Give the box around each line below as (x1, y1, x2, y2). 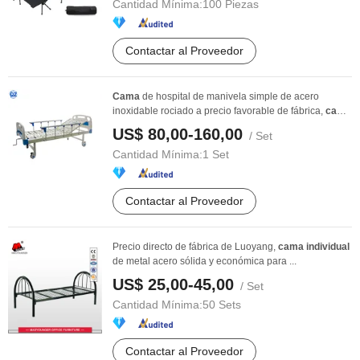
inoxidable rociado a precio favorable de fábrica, (112, 105, 325, 117)
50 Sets (202, 298, 241, 311)
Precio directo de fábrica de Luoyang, (112, 241, 278, 252)
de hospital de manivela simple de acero (140, 91, 319, 102)
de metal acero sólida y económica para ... (112, 256, 297, 267)
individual (306, 241, 350, 252)
